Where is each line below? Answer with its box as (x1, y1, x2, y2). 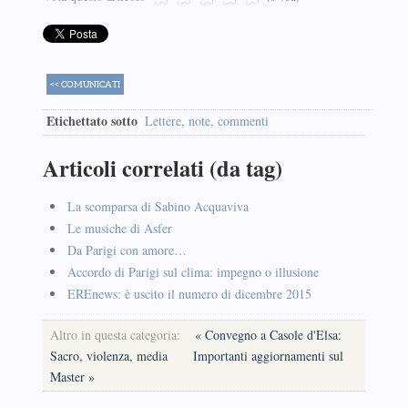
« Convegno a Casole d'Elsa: (194, 325, 342, 343)
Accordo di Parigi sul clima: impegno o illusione (66, 262, 319, 280)
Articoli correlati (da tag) (42, 151, 282, 184)
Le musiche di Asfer (66, 219, 172, 237)
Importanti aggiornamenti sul (192, 346, 343, 364)
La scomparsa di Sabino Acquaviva (66, 197, 249, 215)
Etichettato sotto (46, 110, 138, 130)
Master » (49, 367, 95, 385)
